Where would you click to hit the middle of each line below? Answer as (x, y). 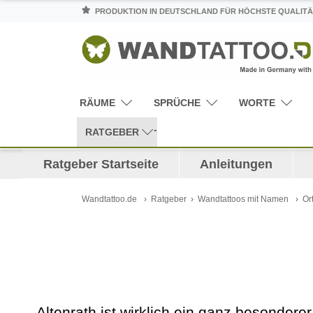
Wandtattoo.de (109, 199)
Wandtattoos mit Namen (243, 199)
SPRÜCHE (177, 102)
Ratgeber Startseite (101, 164)
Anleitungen (236, 164)
